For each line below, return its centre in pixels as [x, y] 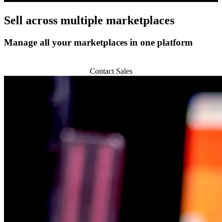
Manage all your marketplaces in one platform [98, 42]
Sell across [32, 20]
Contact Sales [111, 71]
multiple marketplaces [117, 20]
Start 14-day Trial [108, 62]
